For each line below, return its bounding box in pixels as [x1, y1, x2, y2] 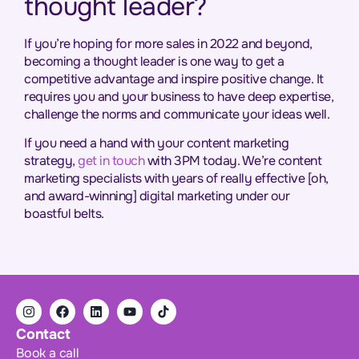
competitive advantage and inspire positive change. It [24, 70, 324, 87]
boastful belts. [24, 205, 104, 223]
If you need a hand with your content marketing [24, 135, 288, 152]
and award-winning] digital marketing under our [24, 188, 289, 205]
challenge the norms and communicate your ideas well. [24, 105, 329, 123]
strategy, [24, 152, 78, 170]
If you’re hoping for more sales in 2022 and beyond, [24, 34, 313, 52]
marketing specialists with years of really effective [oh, [24, 170, 329, 188]
